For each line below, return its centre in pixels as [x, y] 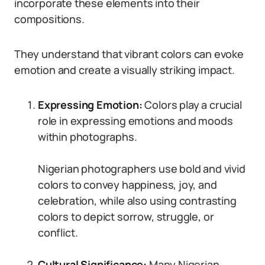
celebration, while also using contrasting [137, 201]
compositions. [49, 19]
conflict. [58, 232]
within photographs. [88, 137]
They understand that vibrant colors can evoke [129, 54]
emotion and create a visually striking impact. [125, 70]
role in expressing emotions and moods [135, 121]
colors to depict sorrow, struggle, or [126, 216]
